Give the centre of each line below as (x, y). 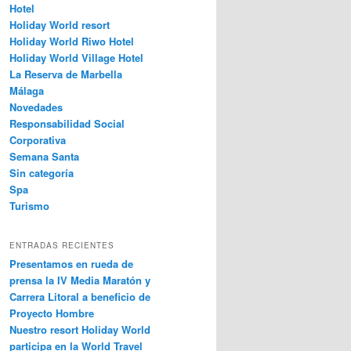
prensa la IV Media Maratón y (80, 280)
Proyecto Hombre (52, 313)
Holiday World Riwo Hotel (72, 42)
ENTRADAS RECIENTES (62, 245)
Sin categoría (42, 173)
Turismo (29, 206)
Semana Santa (44, 157)
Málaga (27, 91)
